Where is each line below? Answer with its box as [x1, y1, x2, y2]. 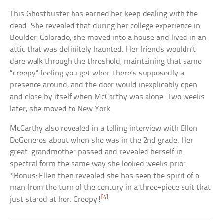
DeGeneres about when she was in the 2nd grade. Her [10, 136, 194, 145]
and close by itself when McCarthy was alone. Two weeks [10, 93, 205, 102]
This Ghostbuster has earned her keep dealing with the [10, 10, 198, 19]
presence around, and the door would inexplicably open [10, 81, 198, 90]
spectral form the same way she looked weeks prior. [10, 160, 188, 169]
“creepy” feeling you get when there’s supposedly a [10, 69, 184, 78]
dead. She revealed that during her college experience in [10, 22, 201, 31]
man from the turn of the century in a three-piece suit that [10, 184, 211, 192]
